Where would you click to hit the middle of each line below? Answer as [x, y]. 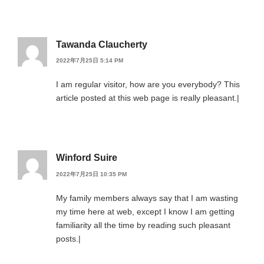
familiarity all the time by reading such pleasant [143, 225]
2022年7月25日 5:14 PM [90, 61]
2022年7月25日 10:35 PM [91, 174]
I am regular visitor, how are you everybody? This [148, 85]
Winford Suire [87, 158]
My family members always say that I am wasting [147, 198]
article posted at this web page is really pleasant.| [148, 98]
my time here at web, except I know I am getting [145, 211]
